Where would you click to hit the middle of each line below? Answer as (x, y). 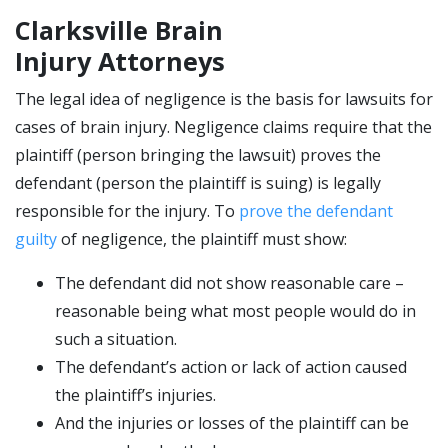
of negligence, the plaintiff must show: (202, 239)
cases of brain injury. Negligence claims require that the (223, 127)
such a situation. (116, 339)
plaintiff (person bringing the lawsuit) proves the (198, 155)
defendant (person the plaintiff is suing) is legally (198, 183)
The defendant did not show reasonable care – (229, 283)
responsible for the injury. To (127, 211)
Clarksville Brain (119, 30)
